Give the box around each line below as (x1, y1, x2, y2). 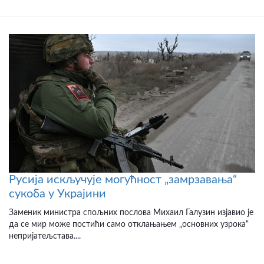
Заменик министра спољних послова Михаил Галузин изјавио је (9, 208, 253, 217)
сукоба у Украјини (9, 187, 106, 200)
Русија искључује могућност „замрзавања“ (9, 173, 237, 186)
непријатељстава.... (9, 232, 81, 240)
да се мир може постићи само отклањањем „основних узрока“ (9, 220, 249, 229)
